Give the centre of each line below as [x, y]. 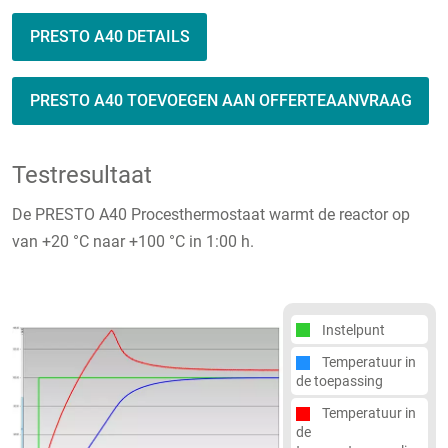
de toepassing [339, 380]
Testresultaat [82, 175]
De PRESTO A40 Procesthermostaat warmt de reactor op [211, 215]
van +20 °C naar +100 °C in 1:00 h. [133, 242]
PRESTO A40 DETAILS [109, 37]
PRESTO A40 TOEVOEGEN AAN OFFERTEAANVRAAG [220, 101]
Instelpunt [353, 329]
